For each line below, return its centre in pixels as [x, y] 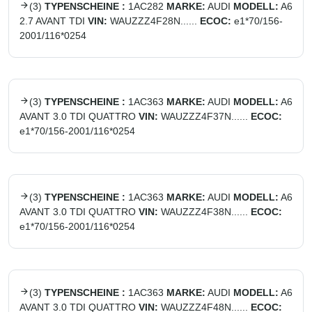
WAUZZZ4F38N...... [204, 212]
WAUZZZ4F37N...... [204, 116]
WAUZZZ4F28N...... [154, 21]
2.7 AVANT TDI [52, 21]
